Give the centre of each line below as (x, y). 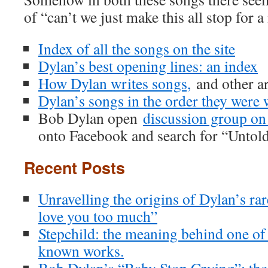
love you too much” (98, 216)
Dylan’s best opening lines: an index (148, 66)
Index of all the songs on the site (137, 48)
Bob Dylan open (91, 118)
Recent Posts (74, 167)
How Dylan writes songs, (115, 83)
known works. (81, 251)
